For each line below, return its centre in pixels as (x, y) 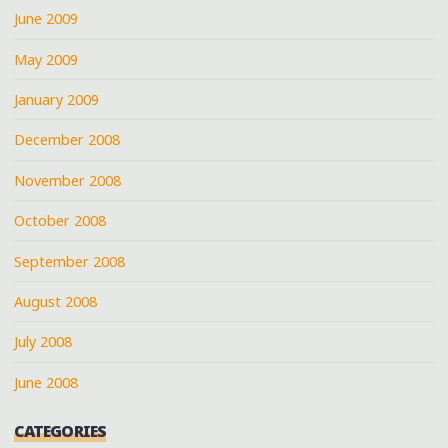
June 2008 (46, 382)
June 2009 (46, 19)
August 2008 (56, 301)
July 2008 (43, 342)
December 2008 (67, 140)
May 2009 (46, 59)
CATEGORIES (60, 431)
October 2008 (60, 221)
